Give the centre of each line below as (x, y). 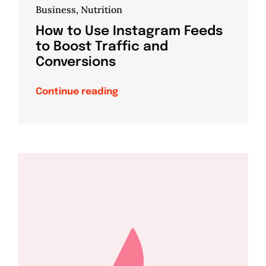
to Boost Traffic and (102, 47)
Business (56, 10)
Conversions (75, 63)
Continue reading (77, 92)
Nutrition (101, 10)
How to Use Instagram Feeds (129, 32)
